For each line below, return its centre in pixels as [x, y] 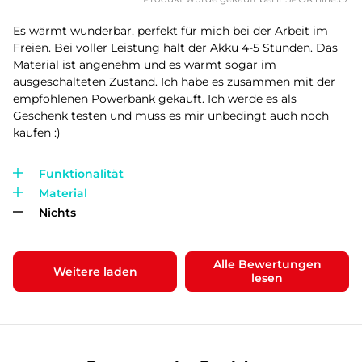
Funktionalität [81, 174]
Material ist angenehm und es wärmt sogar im [145, 65]
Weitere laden [95, 271]
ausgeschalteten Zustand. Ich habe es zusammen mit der [174, 82]
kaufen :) [37, 133]
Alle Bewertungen [267, 265]
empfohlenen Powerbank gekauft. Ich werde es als [155, 99]
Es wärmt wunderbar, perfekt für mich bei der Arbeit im [170, 31]
